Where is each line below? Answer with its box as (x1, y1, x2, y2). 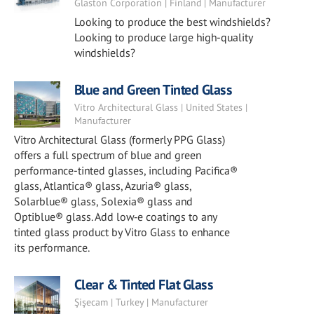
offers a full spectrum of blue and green (14, 148, 201, 162)
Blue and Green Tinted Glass (74, 81, 233, 99)
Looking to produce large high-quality (74, 30, 252, 44)
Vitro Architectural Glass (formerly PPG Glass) (14, 132, 225, 146)
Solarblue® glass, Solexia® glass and (14, 194, 193, 208)
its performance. (14, 240, 90, 254)
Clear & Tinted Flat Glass (74, 275, 214, 294)
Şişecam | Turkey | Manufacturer (74, 296, 208, 308)
